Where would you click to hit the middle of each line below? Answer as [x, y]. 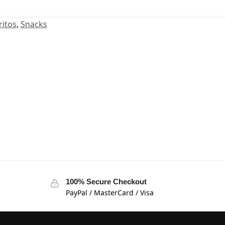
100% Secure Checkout [106, 182]
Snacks [34, 24]
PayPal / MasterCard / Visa [109, 193]
